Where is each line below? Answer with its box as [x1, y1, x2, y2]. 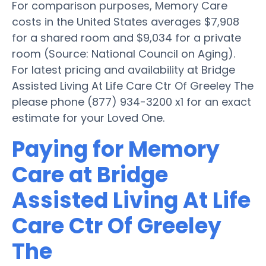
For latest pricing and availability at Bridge [12, 62, 235, 77]
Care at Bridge [12, 159, 168, 190]
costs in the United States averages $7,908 [12, 14, 239, 29]
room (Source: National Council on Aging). [12, 46, 235, 61]
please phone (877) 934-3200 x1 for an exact [12, 94, 251, 109]
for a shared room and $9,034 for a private [12, 30, 241, 45]
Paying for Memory [12, 134, 220, 164]
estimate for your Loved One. [12, 110, 164, 125]
